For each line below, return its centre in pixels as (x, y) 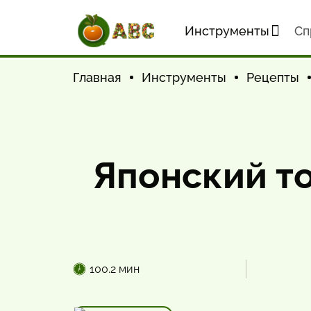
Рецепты (273, 77)
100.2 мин (115, 269)
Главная (97, 77)
